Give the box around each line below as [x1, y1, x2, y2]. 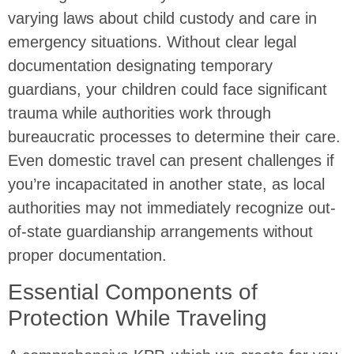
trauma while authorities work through [8, 104, 271, 122]
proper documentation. [8, 247, 167, 265]
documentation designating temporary [8, 57, 273, 75]
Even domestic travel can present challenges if [8, 152, 334, 170]
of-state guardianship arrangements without [8, 223, 313, 241]
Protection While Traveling [8, 305, 267, 330]
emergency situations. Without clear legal [8, 33, 296, 51]
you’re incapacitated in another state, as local [8, 175, 325, 194]
